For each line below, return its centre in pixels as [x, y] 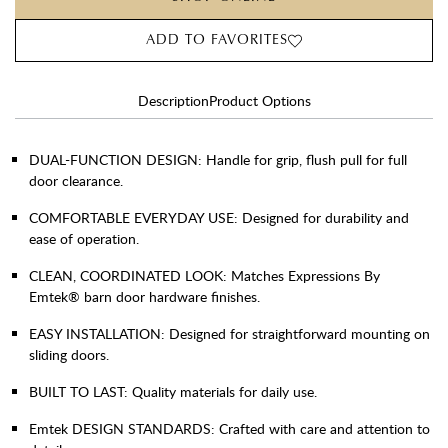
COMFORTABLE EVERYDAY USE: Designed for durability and [219, 217]
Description [173, 100]
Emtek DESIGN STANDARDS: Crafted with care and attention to [229, 428]
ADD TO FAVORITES [217, 40]
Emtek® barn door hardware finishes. [144, 296]
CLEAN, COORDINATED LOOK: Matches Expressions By [204, 275]
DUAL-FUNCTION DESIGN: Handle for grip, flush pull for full [218, 159]
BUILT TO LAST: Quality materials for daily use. [173, 391]
